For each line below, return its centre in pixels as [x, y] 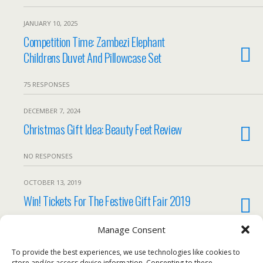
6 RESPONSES [45, 227]
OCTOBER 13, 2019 [52, 182]
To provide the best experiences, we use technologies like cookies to [126, 252]
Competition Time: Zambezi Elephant [94, 41]
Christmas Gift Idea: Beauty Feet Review [103, 129]
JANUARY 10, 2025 [50, 23]
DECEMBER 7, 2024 [52, 111]
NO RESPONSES [48, 156]
